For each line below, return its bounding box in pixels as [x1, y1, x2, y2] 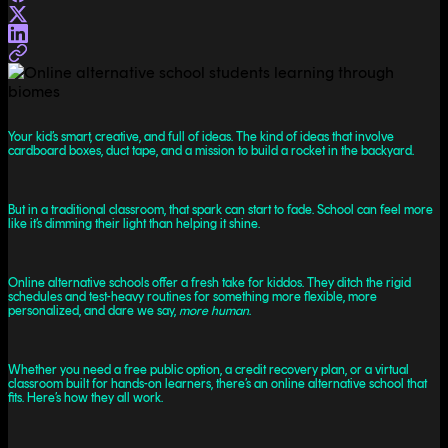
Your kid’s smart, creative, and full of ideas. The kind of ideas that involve [8, 128, 394, 144]
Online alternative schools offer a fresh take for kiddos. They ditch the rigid [8, 274, 411, 290]
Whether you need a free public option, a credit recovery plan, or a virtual [8, 361, 409, 377]
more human [179, 302, 249, 318]
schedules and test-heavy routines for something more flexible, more [8, 288, 377, 304]
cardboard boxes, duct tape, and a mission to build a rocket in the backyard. [8, 142, 414, 158]
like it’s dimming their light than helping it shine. [8, 215, 260, 231]
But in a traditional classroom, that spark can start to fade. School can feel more [8, 201, 433, 217]
